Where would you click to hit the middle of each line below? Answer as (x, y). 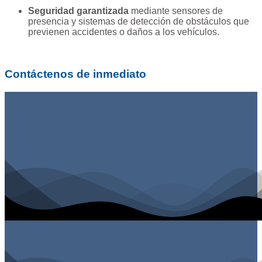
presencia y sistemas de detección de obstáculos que (139, 21)
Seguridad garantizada (78, 11)
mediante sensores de (176, 11)
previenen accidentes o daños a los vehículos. (124, 32)
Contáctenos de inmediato (75, 74)
